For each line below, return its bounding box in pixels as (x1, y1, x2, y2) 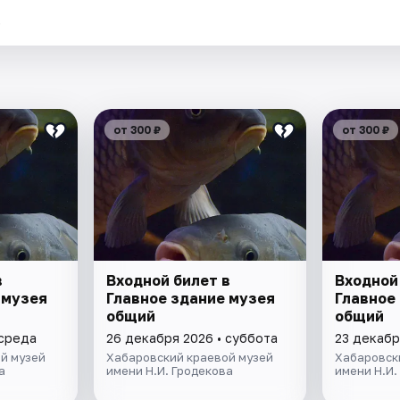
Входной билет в (106, 271, 231, 290)
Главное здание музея (106, 289, 276, 308)
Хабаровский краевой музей (106, 350, 274, 365)
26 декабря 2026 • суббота (106, 330, 279, 346)
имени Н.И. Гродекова (106, 363, 234, 379)
